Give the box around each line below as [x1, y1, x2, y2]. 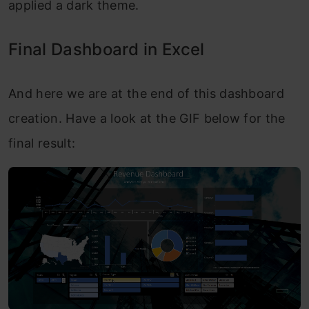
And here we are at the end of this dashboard [8, 86, 285, 101]
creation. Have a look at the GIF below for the [8, 111, 286, 126]
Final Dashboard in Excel [8, 39, 205, 60]
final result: [8, 136, 76, 151]
